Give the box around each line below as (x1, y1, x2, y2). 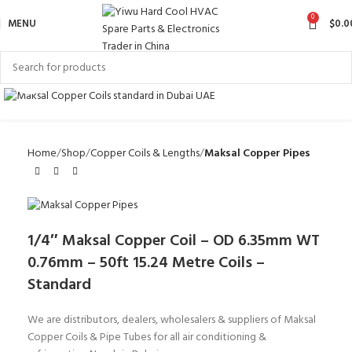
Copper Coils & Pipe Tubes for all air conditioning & (27, 328, 266, 347)
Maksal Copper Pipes (204, 144, 310, 163)
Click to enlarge (46, 68, 119, 85)
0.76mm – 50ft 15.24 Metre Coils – (27, 251, 265, 277)
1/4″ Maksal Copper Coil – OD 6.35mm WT (27, 229, 320, 255)
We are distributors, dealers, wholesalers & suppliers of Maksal (27, 311, 316, 330)
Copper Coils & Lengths (90, 144, 200, 163)
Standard (27, 273, 91, 299)
